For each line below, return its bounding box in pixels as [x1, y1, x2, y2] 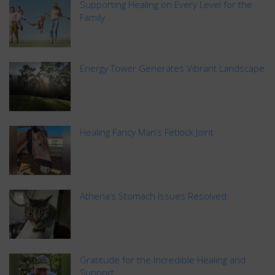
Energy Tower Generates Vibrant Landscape [80, 61, 265, 74]
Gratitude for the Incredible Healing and [80, 253, 246, 266]
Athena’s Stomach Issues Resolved [80, 189, 227, 202]
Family [80, 10, 105, 23]
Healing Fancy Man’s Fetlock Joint [80, 125, 214, 138]
